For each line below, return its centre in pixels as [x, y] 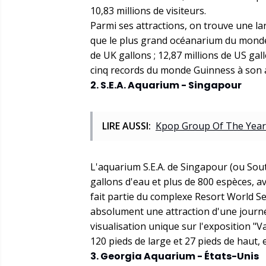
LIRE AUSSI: [126, 126]
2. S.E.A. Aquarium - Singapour [166, 85]
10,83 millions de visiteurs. [148, 11]
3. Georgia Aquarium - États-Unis [175, 256]
